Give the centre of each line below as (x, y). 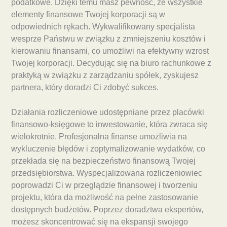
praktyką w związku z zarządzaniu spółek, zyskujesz (105, 75)
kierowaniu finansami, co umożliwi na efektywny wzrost (110, 51)
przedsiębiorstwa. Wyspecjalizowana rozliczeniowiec (107, 173)
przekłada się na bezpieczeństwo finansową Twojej (103, 161)
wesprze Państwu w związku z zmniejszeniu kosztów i (108, 39)
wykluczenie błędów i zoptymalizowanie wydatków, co (108, 148)
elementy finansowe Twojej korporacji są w (88, 15)
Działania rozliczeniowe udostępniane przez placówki (108, 112)
